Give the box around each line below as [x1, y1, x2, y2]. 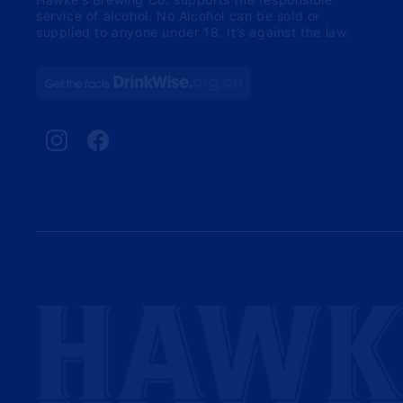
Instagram [45, 139, 110, 155]
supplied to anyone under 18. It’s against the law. [36, 24, 351, 40]
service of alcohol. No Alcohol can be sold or [36, 8, 321, 24]
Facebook [86, 139, 149, 155]
